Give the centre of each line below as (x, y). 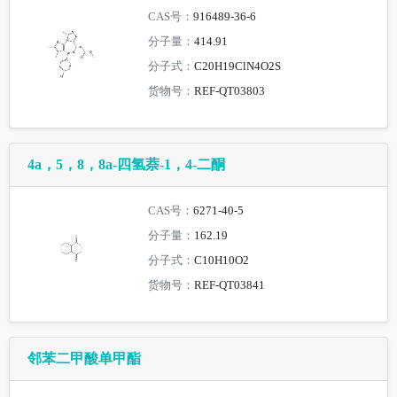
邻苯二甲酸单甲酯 (84, 358)
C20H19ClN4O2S (238, 66)
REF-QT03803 (230, 91)
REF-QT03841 (230, 285)
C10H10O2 (222, 260)
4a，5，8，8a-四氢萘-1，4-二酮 (126, 164)
